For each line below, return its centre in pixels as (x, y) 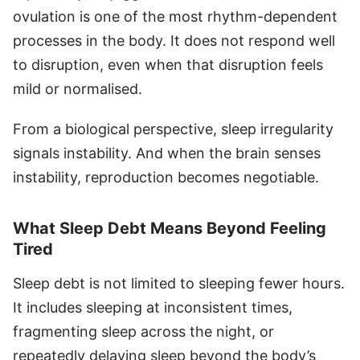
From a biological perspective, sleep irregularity (173, 129)
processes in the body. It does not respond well (174, 40)
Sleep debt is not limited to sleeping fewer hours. (179, 283)
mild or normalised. (78, 88)
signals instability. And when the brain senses (167, 153)
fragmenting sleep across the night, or (143, 331)
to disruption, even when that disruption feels (168, 64)
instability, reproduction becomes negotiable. (166, 177)
